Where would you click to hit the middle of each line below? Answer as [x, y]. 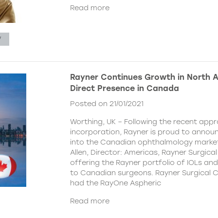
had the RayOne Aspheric [116, 183]
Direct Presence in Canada [125, 88]
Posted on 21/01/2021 [107, 103]
